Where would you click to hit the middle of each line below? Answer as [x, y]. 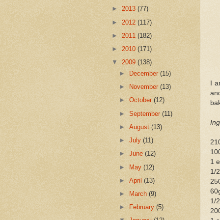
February [143, 207]
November [145, 87]
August [140, 127]
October [142, 100]
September [146, 113]
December [145, 73]
